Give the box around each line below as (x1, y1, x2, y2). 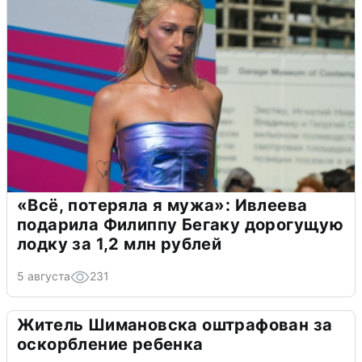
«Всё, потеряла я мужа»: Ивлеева (17, 196, 308, 216)
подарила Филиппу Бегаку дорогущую (17, 215, 344, 235)
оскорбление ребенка (17, 335, 204, 355)
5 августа (17, 269, 70, 284)
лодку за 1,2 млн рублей (17, 234, 222, 255)
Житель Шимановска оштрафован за (17, 315, 333, 335)
